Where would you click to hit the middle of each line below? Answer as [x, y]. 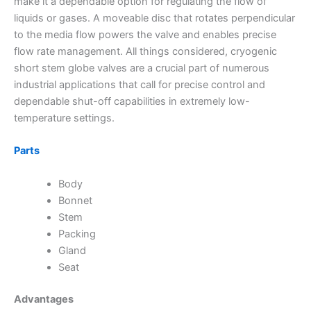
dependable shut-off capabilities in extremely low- [132, 101]
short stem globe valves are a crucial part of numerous [142, 68]
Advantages [44, 299]
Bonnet [75, 200]
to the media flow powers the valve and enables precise [145, 34]
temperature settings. [64, 118]
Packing [77, 234]
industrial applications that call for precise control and [140, 84]
